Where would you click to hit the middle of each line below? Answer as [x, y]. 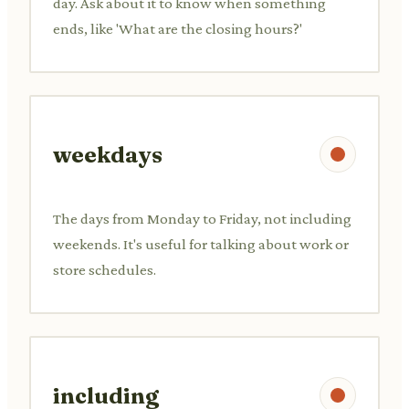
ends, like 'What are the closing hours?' [178, 28]
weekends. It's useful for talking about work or [201, 244]
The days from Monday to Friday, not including [202, 218]
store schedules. [105, 269]
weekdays [108, 154]
